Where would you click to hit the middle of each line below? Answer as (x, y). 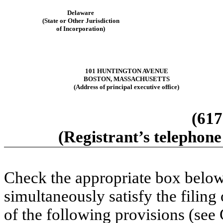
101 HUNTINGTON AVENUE (126, 71)
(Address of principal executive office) (126, 87)
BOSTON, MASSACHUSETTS (126, 79)
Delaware (81, 12)
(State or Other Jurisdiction (81, 20)
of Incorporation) (81, 28)
